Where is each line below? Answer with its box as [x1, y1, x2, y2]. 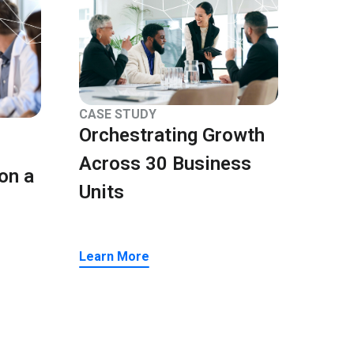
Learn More [79, 249, 149, 265]
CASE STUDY [79, 107, 156, 122]
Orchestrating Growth [79, 124, 265, 147]
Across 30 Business [79, 153, 251, 175]
